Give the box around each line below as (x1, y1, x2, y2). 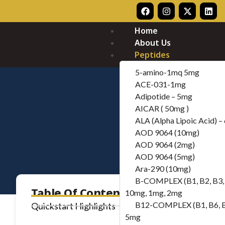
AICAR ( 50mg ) (135, 103, 189, 113)
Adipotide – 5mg (135, 91, 193, 101)
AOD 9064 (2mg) (135, 140, 195, 149)
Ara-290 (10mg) (135, 164, 191, 173)
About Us (135, 37, 171, 48)
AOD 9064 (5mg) (135, 152, 195, 161)
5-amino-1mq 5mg (135, 67, 200, 77)
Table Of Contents (31, 185, 131, 200)
